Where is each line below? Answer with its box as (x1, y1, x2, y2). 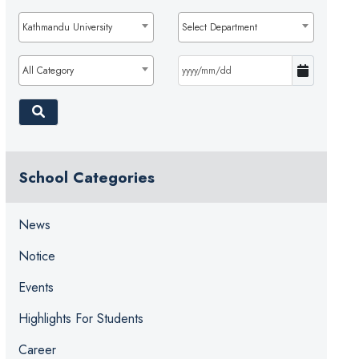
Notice (18, 247, 55, 266)
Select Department (182, 20, 258, 35)
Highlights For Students (18, 309, 143, 329)
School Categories (18, 166, 155, 189)
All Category (22, 63, 74, 79)
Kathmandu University (22, 20, 112, 35)
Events (18, 278, 54, 297)
